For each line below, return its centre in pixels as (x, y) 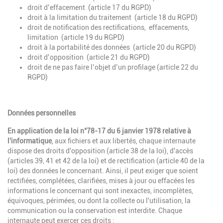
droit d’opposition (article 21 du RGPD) (89, 57)
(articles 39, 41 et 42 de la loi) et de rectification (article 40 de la (106, 161)
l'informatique (30, 141)
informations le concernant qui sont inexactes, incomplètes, (100, 191)
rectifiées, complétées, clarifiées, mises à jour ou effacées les (101, 181)
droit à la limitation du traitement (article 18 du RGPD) (112, 18)
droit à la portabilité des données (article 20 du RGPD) (112, 48)
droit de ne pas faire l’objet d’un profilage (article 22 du (113, 67)
